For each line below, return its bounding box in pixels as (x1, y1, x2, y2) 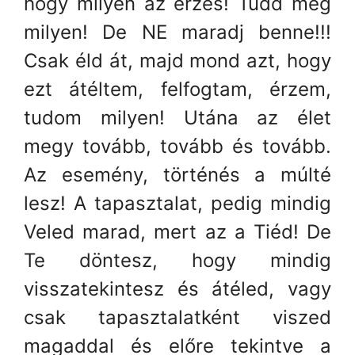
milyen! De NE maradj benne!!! (24, 20, 331, 44)
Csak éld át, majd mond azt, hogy (24, 48, 331, 72)
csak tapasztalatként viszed (24, 305, 331, 329)
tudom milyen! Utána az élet (24, 105, 331, 129)
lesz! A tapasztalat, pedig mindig (24, 191, 331, 215)
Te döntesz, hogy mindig (24, 248, 331, 272)
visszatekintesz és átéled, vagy (24, 277, 331, 300)
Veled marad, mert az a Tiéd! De (24, 219, 331, 243)
